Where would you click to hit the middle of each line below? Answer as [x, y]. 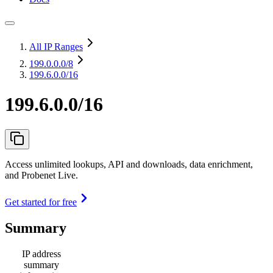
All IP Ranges [56, 47]
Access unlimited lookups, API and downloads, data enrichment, [129, 164]
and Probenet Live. [41, 175]
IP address [41, 253]
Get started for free [41, 202]
